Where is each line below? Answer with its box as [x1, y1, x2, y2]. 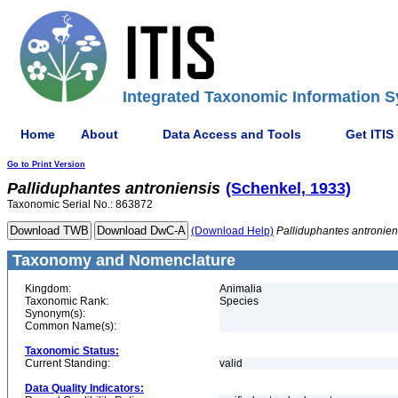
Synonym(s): [25, 307, 85, 320]
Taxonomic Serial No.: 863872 [7, 198, 153, 211]
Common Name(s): [25, 320, 116, 332]
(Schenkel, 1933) [226, 179, 351, 197]
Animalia [219, 283, 262, 295]
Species [219, 295, 259, 307]
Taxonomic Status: [25, 345, 119, 357]
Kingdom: [25, 283, 71, 295]
